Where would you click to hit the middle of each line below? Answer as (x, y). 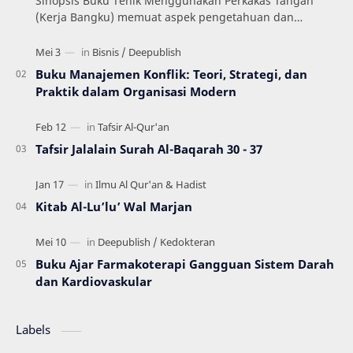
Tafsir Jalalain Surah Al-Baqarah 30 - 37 (149, 149)
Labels (35, 330)
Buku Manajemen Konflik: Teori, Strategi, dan (171, 74)
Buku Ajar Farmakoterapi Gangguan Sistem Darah (185, 264)
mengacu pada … (81, 50)
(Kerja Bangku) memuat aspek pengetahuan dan (165, 17)
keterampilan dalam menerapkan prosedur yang (164, 34)
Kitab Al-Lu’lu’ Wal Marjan (114, 207)
